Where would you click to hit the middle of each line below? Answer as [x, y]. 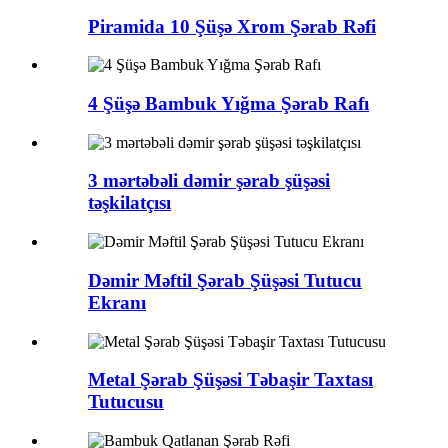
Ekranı [117, 302]
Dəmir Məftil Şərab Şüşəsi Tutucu [225, 280]
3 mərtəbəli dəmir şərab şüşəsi [209, 181]
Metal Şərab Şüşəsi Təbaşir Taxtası [230, 380]
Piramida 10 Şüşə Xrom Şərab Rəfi [232, 26]
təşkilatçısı [129, 203]
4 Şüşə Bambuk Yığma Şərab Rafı [228, 103]
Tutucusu [126, 402]
